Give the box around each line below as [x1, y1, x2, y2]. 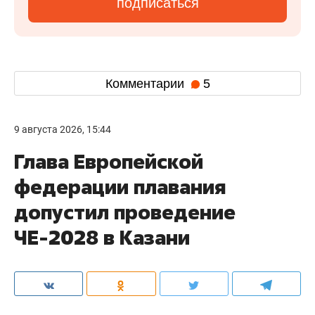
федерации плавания [14, 174, 226, 200]
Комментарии [105, 76, 188, 91]
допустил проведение [14, 199, 236, 225]
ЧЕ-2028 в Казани [14, 224, 190, 250]
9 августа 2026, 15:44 [14, 124, 111, 135]
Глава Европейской [14, 148, 203, 174]
